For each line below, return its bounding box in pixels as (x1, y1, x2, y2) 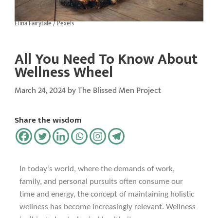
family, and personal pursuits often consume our (19, 178, 183, 186)
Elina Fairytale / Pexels (15, 18, 74, 29)
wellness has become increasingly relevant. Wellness (19, 203, 196, 212)
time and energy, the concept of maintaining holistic (19, 190, 194, 199)
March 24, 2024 (15, 84, 66, 98)
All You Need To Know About (15, 47, 198, 72)
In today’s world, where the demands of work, (19, 165, 175, 174)
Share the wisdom (15, 113, 82, 127)
